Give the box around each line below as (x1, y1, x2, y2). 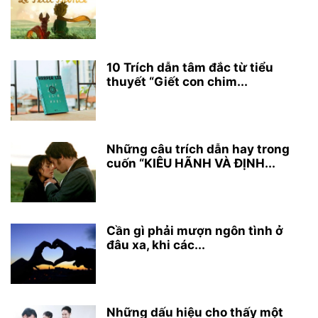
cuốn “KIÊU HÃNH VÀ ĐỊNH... (106, 155, 275, 170)
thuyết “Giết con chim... (106, 74, 248, 89)
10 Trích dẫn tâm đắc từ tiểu (106, 60, 273, 75)
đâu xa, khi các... (106, 237, 205, 252)
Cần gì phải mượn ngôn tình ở (106, 223, 283, 238)
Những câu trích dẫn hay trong (106, 141, 290, 156)
